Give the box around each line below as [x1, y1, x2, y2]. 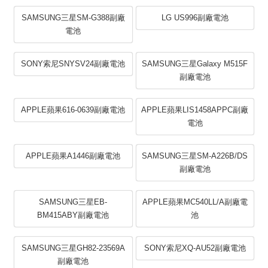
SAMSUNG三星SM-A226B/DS [142, 151, 248, 161]
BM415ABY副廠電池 [37, 211, 109, 220]
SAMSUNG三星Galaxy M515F [142, 59, 248, 69]
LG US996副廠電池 [161, 13, 229, 23]
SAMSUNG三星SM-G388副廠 [21, 13, 125, 23]
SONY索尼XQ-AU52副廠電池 [144, 243, 246, 253]
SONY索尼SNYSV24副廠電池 [21, 59, 126, 69]
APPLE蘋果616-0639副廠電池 [21, 105, 126, 115]
